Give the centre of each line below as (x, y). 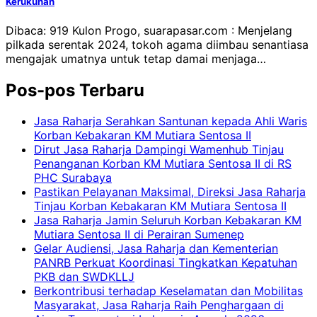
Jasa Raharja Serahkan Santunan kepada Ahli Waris (171, 121)
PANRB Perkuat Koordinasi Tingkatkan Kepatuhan (166, 263)
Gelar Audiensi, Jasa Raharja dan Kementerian (156, 249)
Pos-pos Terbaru (75, 90)
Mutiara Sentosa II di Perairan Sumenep (139, 235)
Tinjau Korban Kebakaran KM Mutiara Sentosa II (160, 206)
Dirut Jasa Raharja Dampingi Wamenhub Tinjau (159, 150)
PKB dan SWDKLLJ (84, 277)
